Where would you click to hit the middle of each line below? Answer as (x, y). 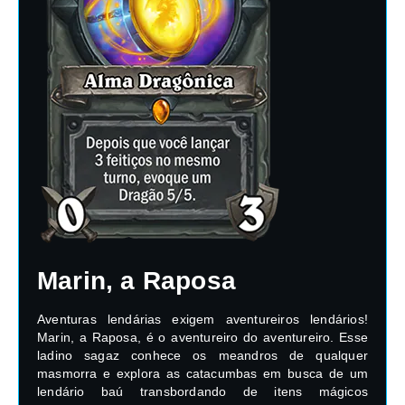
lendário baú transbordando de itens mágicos (202, 391)
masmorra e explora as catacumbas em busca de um (202, 373)
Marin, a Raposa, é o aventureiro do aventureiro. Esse (202, 337)
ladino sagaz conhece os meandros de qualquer (202, 355)
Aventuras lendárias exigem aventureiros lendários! (202, 319)
